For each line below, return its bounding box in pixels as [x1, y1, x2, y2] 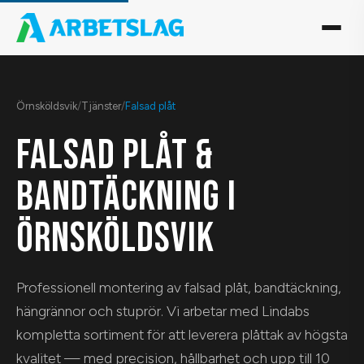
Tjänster [81, 100, 121, 112]
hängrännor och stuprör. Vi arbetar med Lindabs [16, 302, 310, 319]
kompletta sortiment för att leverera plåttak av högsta [16, 326, 348, 343]
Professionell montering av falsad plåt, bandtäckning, [16, 279, 341, 296]
